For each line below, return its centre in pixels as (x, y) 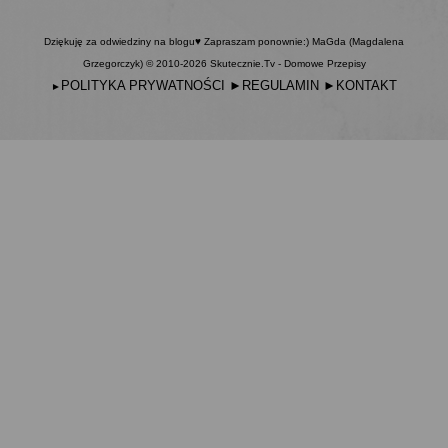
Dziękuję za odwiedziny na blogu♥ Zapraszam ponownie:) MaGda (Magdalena (224, 42)
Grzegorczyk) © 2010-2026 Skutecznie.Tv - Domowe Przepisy (224, 64)
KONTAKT (366, 86)
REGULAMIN (280, 86)
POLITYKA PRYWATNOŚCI (143, 86)
